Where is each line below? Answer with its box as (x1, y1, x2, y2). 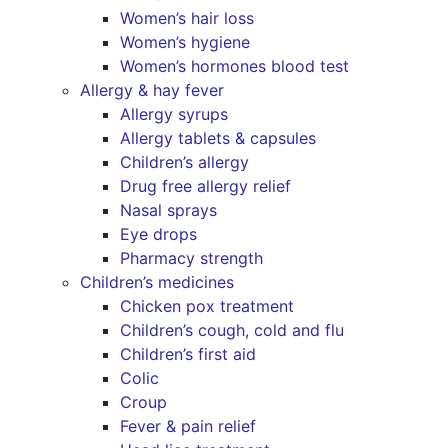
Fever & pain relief (120, 416, 256, 437)
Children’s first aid (120, 344, 256, 365)
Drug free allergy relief (120, 176, 291, 197)
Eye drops (120, 224, 197, 245)
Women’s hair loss (120, 8, 254, 29)
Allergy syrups (120, 104, 228, 125)
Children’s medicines (80, 272, 234, 293)
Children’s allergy (120, 152, 249, 173)
